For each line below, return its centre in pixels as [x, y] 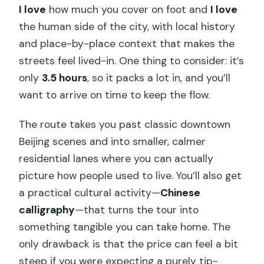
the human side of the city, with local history [127, 27]
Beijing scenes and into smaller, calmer [113, 142]
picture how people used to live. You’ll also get [131, 176]
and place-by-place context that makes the [127, 44]
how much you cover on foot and [128, 10]
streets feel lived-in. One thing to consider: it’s [132, 61]
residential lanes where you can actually [116, 159]
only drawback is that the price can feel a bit [129, 244]
